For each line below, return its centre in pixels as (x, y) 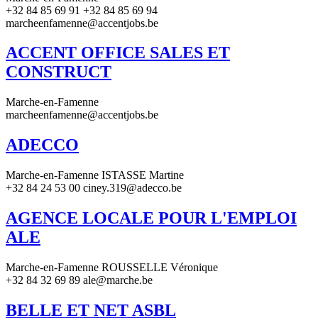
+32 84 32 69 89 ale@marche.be (79, 280)
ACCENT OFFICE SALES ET (118, 53)
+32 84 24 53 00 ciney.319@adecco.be (94, 188)
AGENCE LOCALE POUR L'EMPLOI (151, 218)
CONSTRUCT (59, 72)
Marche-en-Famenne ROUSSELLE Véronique (112, 267)
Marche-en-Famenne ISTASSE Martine (95, 175)
